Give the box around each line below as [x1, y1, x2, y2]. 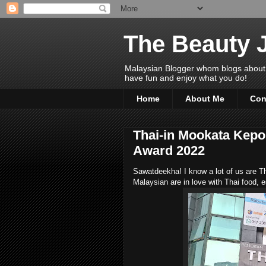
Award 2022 [133, 142, 205, 158]
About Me [185, 94, 224, 104]
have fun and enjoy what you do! [125, 73, 247, 83]
